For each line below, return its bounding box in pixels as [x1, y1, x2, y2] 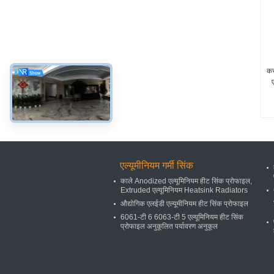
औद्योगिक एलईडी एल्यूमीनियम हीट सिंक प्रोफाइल [120, 199, 248, 208]
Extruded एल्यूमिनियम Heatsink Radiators [120, 186, 248, 194]
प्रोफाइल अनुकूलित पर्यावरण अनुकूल [120, 222, 218, 231]
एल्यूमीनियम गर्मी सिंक [120, 160, 193, 171]
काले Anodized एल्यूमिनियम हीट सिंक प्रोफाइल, [120, 177, 252, 185]
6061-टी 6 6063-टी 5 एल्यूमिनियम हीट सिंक [120, 213, 243, 221]
